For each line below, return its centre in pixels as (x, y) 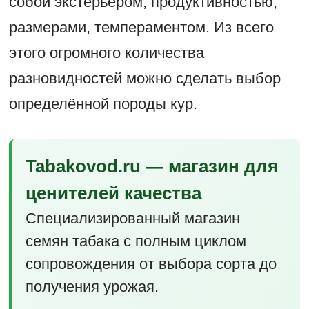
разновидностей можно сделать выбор (144, 79)
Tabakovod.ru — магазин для (151, 167)
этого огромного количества (106, 53)
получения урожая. (92, 287)
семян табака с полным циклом (136, 241)
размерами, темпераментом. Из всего (141, 28)
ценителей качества (113, 193)
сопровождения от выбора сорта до (151, 264)
